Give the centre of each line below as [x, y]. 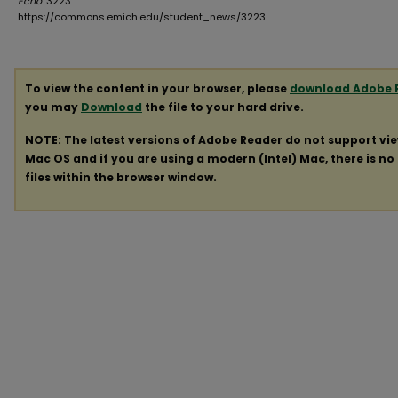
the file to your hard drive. [223, 107]
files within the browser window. [121, 177]
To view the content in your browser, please [157, 88]
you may [53, 107]
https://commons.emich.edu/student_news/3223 [142, 17]
